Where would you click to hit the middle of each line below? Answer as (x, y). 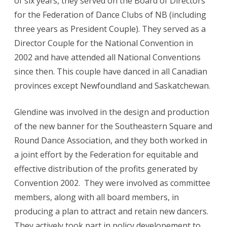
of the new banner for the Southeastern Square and (113, 126)
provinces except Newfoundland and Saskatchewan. (112, 86)
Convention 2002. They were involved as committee (112, 183)
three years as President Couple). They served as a (110, 29)
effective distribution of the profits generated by (106, 169)
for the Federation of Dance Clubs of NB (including (110, 15)
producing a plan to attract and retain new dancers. (112, 212)
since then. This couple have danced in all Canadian (111, 72)
